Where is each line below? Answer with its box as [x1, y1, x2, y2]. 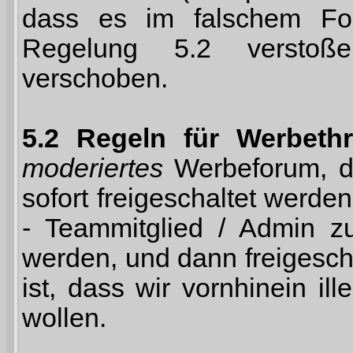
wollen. [22, 303, 106, 333]
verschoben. [22, 64, 168, 93]
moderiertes [22, 154, 163, 183]
